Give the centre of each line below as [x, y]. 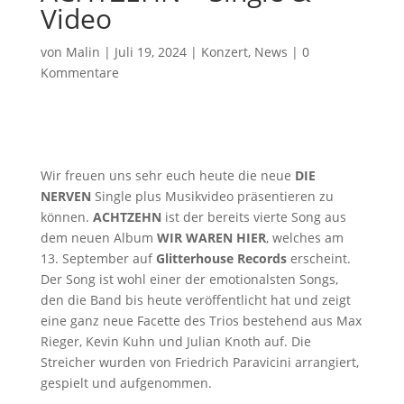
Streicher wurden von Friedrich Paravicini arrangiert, [199, 362]
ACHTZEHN [127, 217]
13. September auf [98, 258]
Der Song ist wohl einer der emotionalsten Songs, [189, 279]
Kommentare [79, 73]
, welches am [304, 238]
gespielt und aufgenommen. [126, 383]
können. [66, 217]
